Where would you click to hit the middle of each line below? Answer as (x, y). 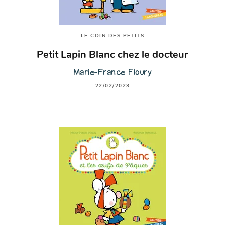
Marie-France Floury (113, 72)
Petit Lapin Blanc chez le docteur (113, 55)
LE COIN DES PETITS (113, 36)
